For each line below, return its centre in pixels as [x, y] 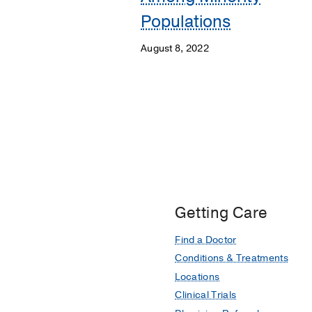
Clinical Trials [206, 295]
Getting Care [221, 213]
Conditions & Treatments [232, 258]
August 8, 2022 [175, 49]
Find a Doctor [206, 240]
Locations [197, 276]
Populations [186, 22]
